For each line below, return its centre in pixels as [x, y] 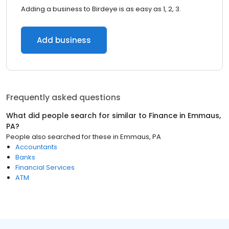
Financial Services [45, 167]
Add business [64, 40]
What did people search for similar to [77, 116]
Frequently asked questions [63, 97]
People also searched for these [59, 137]
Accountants [36, 147]
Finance [163, 116]
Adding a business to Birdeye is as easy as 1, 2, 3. [101, 9]
